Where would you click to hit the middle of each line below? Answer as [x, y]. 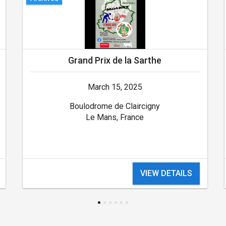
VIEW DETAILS [166, 173]
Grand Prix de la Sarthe [115, 60]
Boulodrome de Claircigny [115, 106]
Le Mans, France [115, 117]
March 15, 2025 [115, 87]
